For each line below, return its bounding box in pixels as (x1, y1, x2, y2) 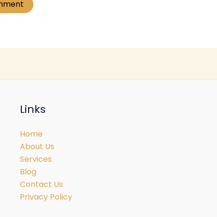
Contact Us (19, 179, 63, 190)
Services (19, 154, 52, 165)
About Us (19, 141, 54, 152)
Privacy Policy (19, 191, 72, 202)
